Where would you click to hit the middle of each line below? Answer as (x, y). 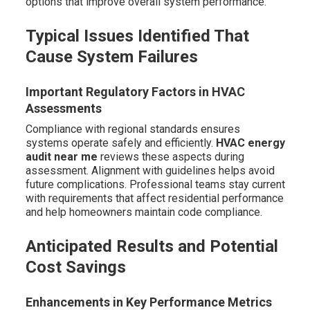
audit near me (61, 157)
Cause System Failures (111, 57)
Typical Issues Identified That (137, 36)
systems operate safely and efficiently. (120, 143)
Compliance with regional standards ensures (133, 129)
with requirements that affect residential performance (154, 199)
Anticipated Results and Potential (152, 247)
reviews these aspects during (171, 157)
